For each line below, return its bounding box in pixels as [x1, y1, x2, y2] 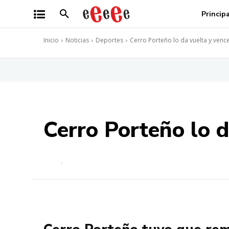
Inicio [43, 36, 59, 44]
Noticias [65, 36, 89, 44]
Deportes [96, 36, 123, 44]
